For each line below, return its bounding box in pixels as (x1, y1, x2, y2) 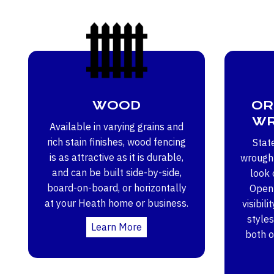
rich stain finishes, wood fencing (47, 135, 186, 148)
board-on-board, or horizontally (46, 181, 187, 194)
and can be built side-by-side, (51, 166, 182, 179)
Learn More (91, 220, 142, 233)
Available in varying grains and (50, 120, 183, 133)
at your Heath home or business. (45, 196, 188, 209)
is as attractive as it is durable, (50, 150, 183, 163)
